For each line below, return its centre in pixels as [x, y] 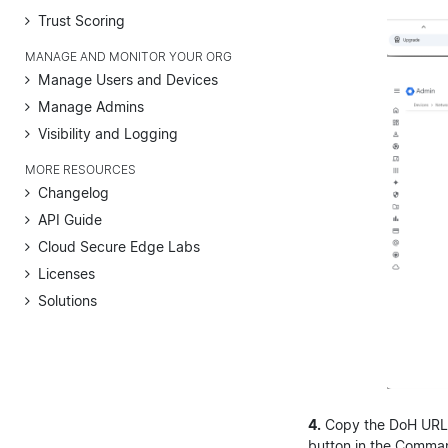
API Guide [70, 219]
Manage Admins [91, 106]
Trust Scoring [81, 20]
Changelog [73, 192]
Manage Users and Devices [128, 79]
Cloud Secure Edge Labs [119, 246]
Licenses [66, 273]
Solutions [67, 300]
